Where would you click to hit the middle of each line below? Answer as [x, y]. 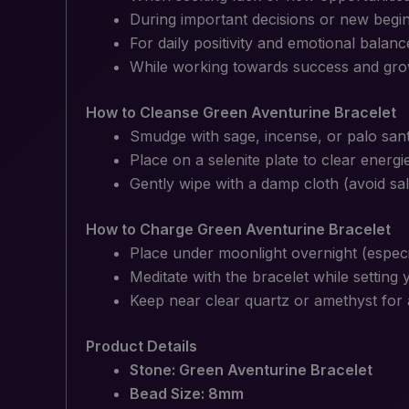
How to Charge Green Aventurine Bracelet [238, 230]
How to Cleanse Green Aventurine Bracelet [241, 113]
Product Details [141, 346]
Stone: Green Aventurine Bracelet [251, 370]
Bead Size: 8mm [186, 394]
